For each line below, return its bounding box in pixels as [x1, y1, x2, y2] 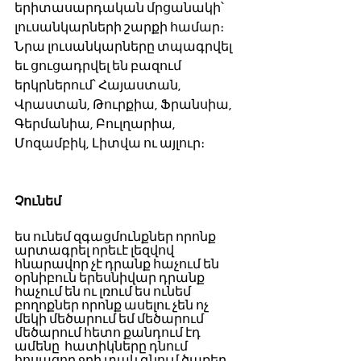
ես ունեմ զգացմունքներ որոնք [15, 230, 218, 243]
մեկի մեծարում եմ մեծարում [15, 313, 206, 326]
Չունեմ [15, 195, 61, 208]
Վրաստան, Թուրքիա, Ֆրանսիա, [15, 98, 234, 111]
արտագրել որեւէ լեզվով [15, 244, 176, 257]
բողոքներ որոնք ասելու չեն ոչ [15, 299, 211, 312]
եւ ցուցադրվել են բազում [15, 60, 184, 73]
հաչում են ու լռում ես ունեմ [15, 285, 193, 298]
